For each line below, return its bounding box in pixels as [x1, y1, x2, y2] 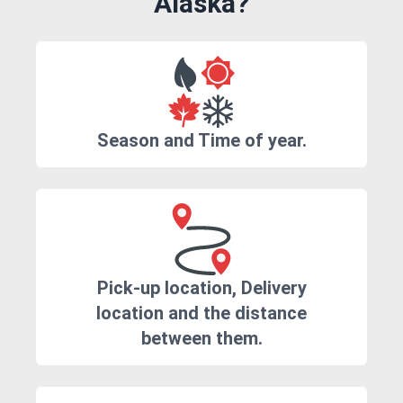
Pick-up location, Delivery [96, 277, 307, 300]
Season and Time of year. [96, 130, 307, 152]
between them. [140, 327, 263, 350]
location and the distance [96, 302, 307, 325]
